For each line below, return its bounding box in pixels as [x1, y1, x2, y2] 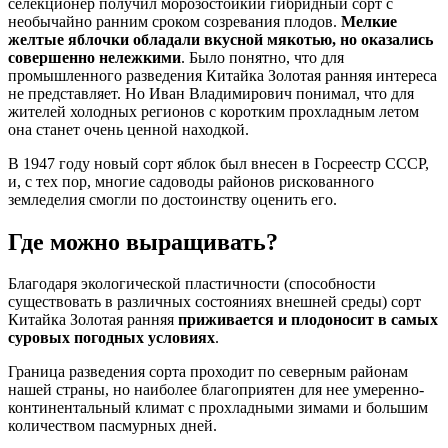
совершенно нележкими [8, 48, 181, 66]
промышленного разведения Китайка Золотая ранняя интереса [8, 66, 437, 84]
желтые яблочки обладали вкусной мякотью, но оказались [8, 30, 433, 48]
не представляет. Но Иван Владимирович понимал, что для [8, 84, 414, 102]
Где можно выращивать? [8, 228, 278, 255]
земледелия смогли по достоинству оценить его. [8, 190, 337, 208]
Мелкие [341, 12, 397, 30]
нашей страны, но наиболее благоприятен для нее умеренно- [8, 381, 424, 399]
